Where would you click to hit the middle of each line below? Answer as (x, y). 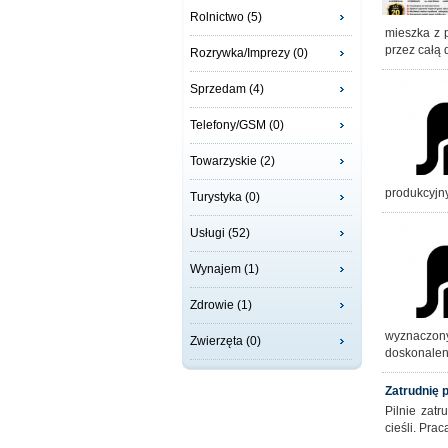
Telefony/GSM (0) (237, 125)
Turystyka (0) (225, 197)
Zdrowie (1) (221, 305)
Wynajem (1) (224, 269)
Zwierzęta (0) (225, 341)
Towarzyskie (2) (232, 161)
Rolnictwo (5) (226, 17)
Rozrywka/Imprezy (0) (249, 53)
